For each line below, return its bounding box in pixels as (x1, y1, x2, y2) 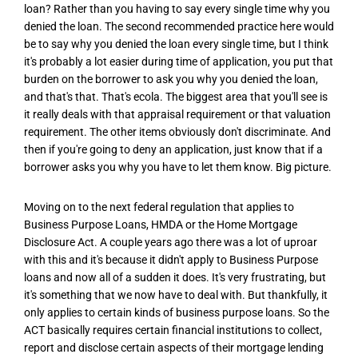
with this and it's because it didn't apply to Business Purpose (24, 253, 318, 266)
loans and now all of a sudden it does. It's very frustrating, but (24, 270, 326, 284)
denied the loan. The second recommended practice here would (24, 20, 334, 34)
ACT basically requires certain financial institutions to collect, (24, 323, 322, 336)
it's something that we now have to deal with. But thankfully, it (24, 288, 328, 301)
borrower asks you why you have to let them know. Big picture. (24, 161, 332, 174)
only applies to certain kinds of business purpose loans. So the (24, 305, 329, 319)
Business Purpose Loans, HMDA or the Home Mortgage (24, 217, 297, 231)
